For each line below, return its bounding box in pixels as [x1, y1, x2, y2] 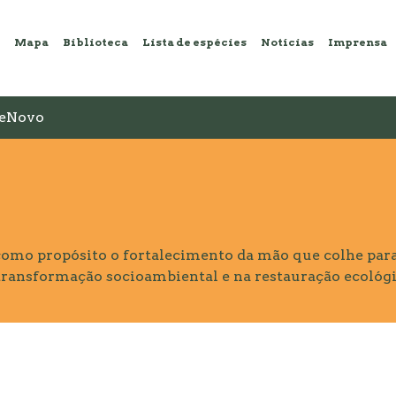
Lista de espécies [142, 34, 247, 49]
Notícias [261, 34, 314, 49]
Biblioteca [63, 34, 128, 49]
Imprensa [328, 34, 387, 49]
